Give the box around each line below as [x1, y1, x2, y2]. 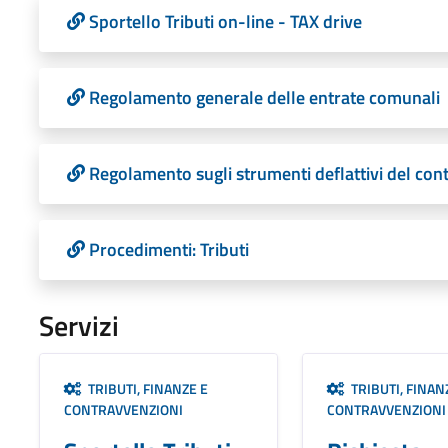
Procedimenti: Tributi [88, 235, 249, 263]
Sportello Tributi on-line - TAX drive [88, 7, 362, 35]
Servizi [38, 303, 119, 347]
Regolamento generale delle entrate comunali [88, 83, 440, 111]
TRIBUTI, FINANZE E [81, 377, 208, 399]
